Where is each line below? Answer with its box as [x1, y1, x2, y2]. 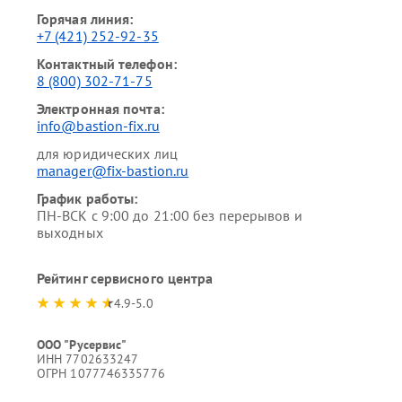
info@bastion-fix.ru [36, 117, 160, 135]
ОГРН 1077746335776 [36, 365, 165, 381]
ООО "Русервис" [36, 336, 127, 353]
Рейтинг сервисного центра [36, 269, 214, 287]
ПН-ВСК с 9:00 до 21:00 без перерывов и [36, 206, 302, 224]
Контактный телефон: [36, 55, 177, 73]
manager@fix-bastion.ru [36, 162, 189, 179]
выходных [36, 223, 103, 241]
